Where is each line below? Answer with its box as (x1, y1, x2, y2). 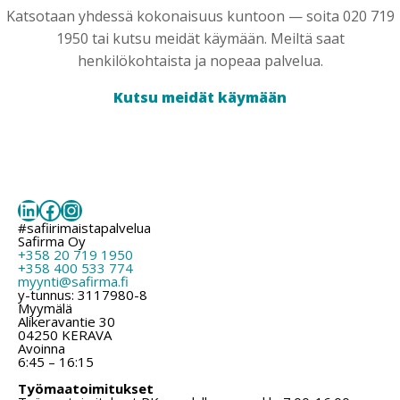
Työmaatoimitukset (18, 379, 154, 397)
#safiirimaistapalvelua (18, 218, 151, 237)
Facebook (38, 194, 131, 224)
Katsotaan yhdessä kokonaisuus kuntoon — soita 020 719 (5, 5, 395, 26)
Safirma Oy (18, 231, 86, 250)
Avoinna (18, 338, 65, 357)
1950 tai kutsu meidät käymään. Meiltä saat (55, 28, 345, 48)
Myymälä (18, 298, 72, 317)
